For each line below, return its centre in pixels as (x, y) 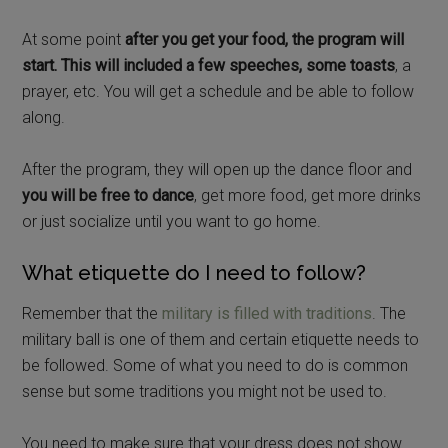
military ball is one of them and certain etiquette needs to (221, 339)
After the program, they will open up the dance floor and (217, 169)
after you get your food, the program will (265, 39)
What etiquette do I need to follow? (194, 272)
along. (44, 117)
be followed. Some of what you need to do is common (215, 365)
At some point (74, 39)
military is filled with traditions (267, 313)
